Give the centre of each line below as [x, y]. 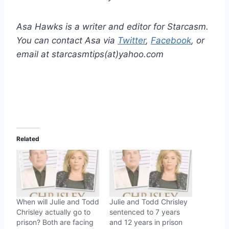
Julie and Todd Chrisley [148, 202]
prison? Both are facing [55, 222]
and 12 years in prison [146, 222]
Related [28, 139]
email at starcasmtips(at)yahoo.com [90, 54]
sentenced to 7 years [145, 212]
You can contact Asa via [67, 40]
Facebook [171, 40]
